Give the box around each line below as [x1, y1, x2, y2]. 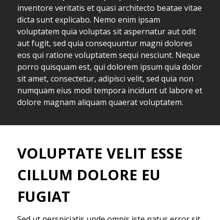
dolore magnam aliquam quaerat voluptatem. [17, 97, 183, 108]
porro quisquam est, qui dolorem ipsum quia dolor [17, 61, 202, 72]
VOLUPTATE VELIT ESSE [17, 143, 183, 163]
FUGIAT [17, 187, 70, 206]
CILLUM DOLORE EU [17, 165, 161, 185]
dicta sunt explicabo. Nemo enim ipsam [17, 14, 160, 25]
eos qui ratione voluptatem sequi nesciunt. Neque [17, 50, 200, 60]
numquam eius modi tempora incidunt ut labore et [17, 85, 202, 96]
